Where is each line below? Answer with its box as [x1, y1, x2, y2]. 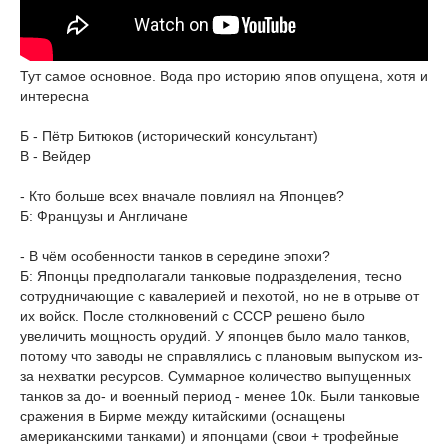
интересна [20, 88, 89, 104]
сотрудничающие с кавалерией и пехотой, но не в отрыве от [20, 288, 419, 304]
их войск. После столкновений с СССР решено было [20, 308, 365, 324]
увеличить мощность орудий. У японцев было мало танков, [20, 328, 410, 344]
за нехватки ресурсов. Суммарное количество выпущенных [20, 368, 411, 384]
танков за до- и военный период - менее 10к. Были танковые [20, 388, 420, 404]
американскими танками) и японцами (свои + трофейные [20, 428, 399, 444]
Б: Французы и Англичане [20, 208, 188, 224]
